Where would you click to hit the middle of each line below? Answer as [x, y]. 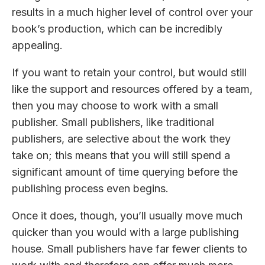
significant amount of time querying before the [125, 172]
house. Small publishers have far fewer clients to [130, 249]
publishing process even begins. [90, 189]
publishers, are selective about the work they [121, 139]
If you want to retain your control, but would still [129, 73]
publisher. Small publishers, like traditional [113, 122]
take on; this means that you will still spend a [121, 156]
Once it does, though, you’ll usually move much [127, 216]
